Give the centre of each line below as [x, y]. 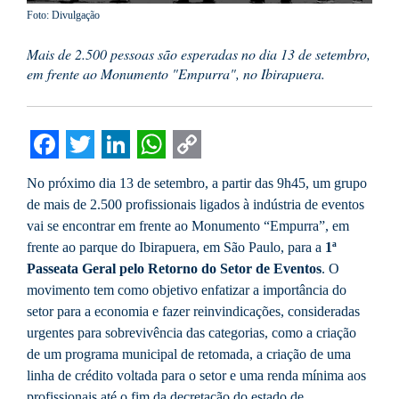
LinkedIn [159, 173]
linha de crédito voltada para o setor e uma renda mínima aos [196, 376]
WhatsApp [203, 173]
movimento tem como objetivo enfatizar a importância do [187, 290]
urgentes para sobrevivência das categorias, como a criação [191, 333]
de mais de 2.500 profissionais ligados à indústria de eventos [195, 205]
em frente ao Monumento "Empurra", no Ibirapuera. [176, 74]
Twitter [111, 173]
